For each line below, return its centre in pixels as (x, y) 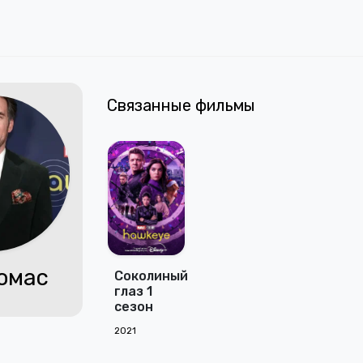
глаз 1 (134, 291)
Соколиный (152, 275)
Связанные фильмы (181, 105)
